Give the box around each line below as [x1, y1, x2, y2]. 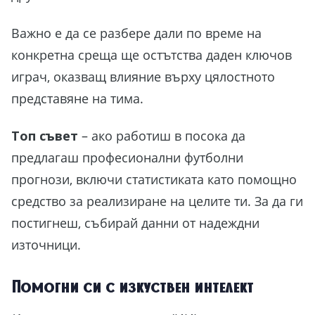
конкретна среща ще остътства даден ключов [11, 46, 292, 63]
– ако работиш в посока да [78, 127, 245, 145]
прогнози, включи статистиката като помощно [11, 171, 297, 188]
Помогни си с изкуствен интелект [11, 276, 257, 296]
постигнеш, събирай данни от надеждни [11, 214, 259, 232]
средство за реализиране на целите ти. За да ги [11, 193, 303, 210]
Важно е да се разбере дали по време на [11, 24, 262, 41]
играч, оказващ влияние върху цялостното [11, 67, 275, 85]
